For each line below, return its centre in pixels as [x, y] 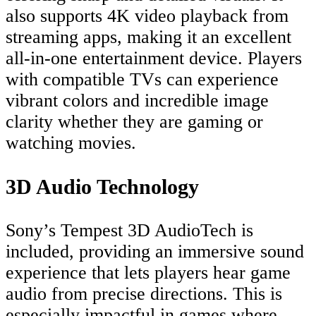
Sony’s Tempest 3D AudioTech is [129, 230]
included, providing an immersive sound [155, 251]
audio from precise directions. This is [144, 293]
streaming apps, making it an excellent [148, 37]
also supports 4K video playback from [147, 16]
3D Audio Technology [102, 186]
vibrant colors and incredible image [137, 100]
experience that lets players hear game [148, 272]
